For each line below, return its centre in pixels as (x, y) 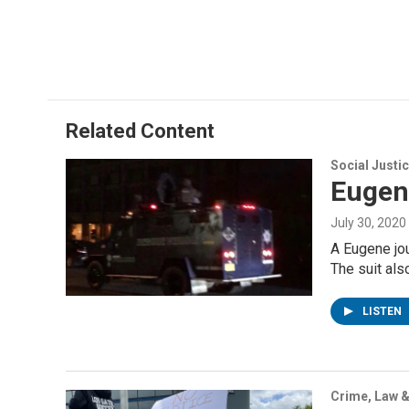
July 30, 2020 (368, 222)
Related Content (140, 131)
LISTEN (383, 311)
